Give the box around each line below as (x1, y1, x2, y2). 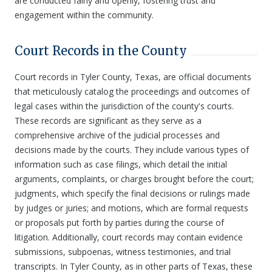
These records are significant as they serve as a (15, 115, 202, 126)
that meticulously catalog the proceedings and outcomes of (15, 86, 250, 97)
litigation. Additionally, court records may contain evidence (15, 231, 243, 243)
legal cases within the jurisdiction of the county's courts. (15, 100, 234, 112)
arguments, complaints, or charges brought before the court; (15, 173, 254, 185)
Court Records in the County (15, 43, 187, 58)
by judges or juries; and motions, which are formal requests (15, 202, 248, 214)
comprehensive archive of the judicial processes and (15, 129, 220, 141)
